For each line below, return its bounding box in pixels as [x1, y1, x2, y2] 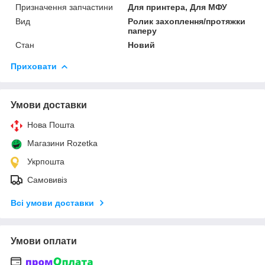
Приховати [11, 61, 57, 71]
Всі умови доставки [11, 198, 94, 208]
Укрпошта [27, 156, 64, 166]
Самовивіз [27, 174, 67, 185]
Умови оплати [11, 235, 77, 246]
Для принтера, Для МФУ [128, 2, 228, 12]
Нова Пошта [27, 119, 75, 130]
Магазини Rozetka [27, 138, 98, 148]
